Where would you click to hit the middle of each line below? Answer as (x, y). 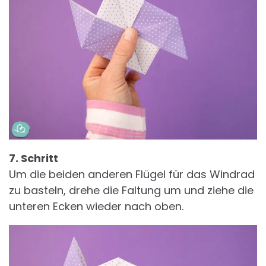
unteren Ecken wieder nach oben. (96, 206)
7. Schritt (34, 158)
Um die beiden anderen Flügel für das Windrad (132, 174)
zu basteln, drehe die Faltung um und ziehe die (131, 190)
